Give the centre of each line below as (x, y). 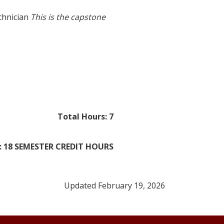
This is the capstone (68, 17)
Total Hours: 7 (85, 116)
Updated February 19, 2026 (114, 185)
